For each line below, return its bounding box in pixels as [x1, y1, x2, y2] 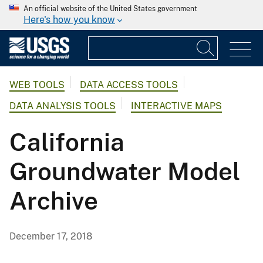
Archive [9, 186, 98, 215]
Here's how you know [23, 14, 115, 25]
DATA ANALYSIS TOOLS [9, 100, 116, 112]
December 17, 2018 [9, 231, 92, 242]
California [9, 127, 124, 157]
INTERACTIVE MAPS [131, 100, 222, 112]
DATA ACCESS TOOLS [80, 79, 178, 91]
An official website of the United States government [23, 5, 197, 13]
